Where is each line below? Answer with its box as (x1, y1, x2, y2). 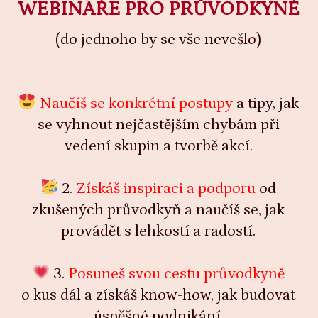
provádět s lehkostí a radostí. (61, 221, 256, 240)
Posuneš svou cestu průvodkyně (68, 264, 285, 283)
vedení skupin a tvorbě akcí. (64, 136, 253, 155)
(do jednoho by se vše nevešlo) (55, 30, 262, 48)
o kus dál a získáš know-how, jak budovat (21, 285, 296, 304)
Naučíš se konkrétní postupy (39, 94, 233, 112)
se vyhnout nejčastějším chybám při (37, 115, 280, 133)
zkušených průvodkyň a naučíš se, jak (32, 200, 285, 219)
